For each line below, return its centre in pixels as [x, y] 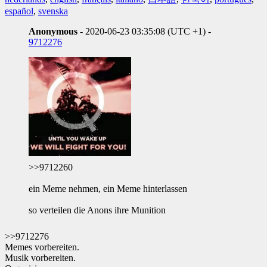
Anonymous [53, 31]
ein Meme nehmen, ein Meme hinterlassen [108, 188]
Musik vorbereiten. [40, 257]
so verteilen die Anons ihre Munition [97, 210]
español [19, 11]
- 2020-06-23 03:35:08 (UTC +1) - [144, 31]
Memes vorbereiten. [42, 247]
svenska [53, 11]
